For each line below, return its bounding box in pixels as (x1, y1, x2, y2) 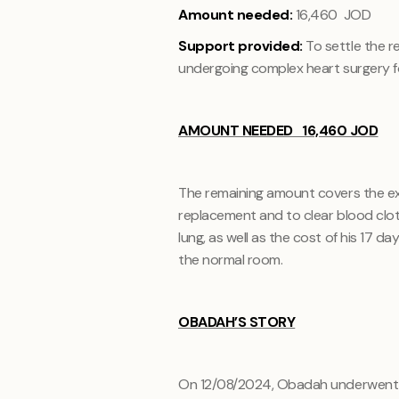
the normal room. (178, 250, 283, 269)
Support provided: (178, 37, 306, 55)
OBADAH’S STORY (178, 313, 296, 331)
